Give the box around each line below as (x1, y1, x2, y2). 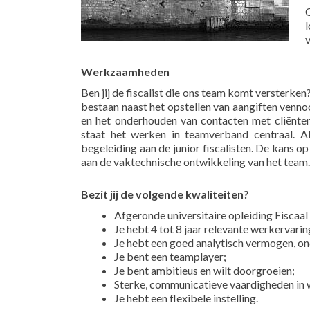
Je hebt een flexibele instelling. (114, 291, 258, 304)
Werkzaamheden (81, 65, 170, 78)
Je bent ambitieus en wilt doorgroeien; (114, 264, 295, 277)
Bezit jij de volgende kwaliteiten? (81, 188, 249, 201)
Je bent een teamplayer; (114, 250, 226, 263)
